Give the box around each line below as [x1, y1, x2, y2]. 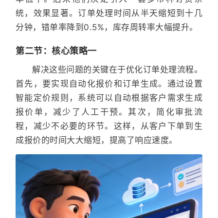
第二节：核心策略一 [16, 46, 97, 56]
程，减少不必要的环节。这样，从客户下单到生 [16, 121, 202, 131]
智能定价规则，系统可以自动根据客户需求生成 [16, 93, 202, 103]
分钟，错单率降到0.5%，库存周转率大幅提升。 [16, 22, 198, 33]
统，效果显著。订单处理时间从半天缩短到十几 [16, 8, 202, 18]
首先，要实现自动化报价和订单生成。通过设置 [16, 79, 202, 89]
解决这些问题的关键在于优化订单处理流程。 [32, 65, 202, 75]
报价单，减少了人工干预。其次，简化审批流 [16, 107, 202, 117]
